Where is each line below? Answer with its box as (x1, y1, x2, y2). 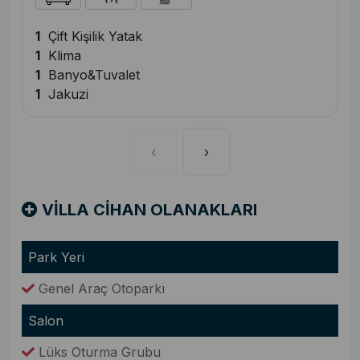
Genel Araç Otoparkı (35, 280, 165, 297)
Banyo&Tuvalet (40, 67, 140, 84)
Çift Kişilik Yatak (40, 28, 142, 45)
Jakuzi (40, 86, 88, 103)
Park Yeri (28, 249, 84, 266)
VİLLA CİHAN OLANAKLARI (38, 200, 257, 220)
